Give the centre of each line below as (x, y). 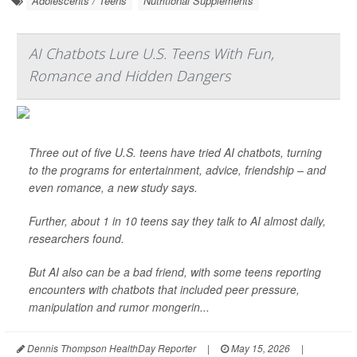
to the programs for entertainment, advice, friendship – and (177, 170)
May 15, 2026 (259, 348)
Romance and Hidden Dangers (129, 76)
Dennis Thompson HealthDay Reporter (110, 348)
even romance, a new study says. (113, 187)
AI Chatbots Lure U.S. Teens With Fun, (151, 53)
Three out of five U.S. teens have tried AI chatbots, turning (175, 152)
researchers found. (76, 238)
